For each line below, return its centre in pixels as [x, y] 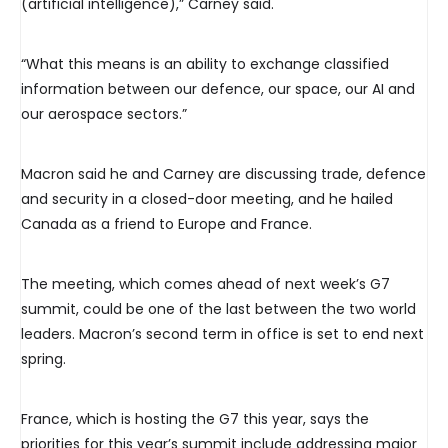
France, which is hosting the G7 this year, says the [195, 419]
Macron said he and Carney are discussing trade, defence [223, 174]
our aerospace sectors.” [104, 114]
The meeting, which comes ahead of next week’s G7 [205, 284]
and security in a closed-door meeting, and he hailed [207, 199]
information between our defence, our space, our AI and [218, 89]
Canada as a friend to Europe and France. [166, 224]
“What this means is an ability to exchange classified [205, 64]
